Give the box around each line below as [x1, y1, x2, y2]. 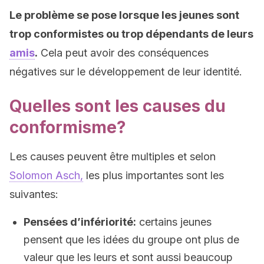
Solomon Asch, [9, 169, 83, 181]
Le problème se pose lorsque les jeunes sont [9, 9, 239, 21]
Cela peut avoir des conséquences [38, 47, 209, 59]
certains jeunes [136, 216, 212, 228]
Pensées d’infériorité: [24, 216, 136, 228]
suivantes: [9, 188, 58, 200]
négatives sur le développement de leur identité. [9, 65, 242, 78]
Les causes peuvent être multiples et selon [9, 150, 216, 163]
